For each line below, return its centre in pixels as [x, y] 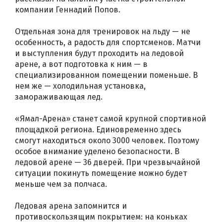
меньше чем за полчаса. [61, 184]
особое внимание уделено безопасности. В [97, 151]
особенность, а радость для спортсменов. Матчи [108, 42]
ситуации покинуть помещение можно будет [101, 173]
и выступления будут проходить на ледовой [99, 53]
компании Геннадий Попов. [68, 9]
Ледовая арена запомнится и [71, 206]
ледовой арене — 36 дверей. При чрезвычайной [108, 162]
